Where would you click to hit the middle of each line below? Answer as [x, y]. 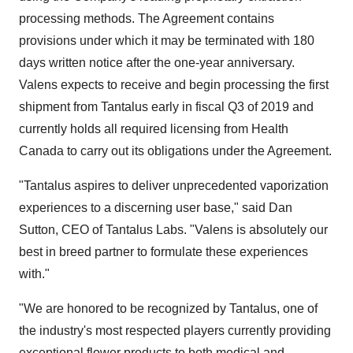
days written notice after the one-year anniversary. [157, 63]
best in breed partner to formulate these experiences [163, 252]
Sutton [37, 230]
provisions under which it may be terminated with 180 [167, 41]
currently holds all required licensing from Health [154, 129]
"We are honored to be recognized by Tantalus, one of [168, 308]
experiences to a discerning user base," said [144, 208]
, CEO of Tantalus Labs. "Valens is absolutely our [191, 230]
